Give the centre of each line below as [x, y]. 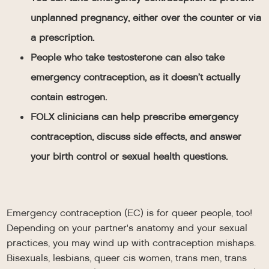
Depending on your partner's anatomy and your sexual [127, 228]
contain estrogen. [69, 97]
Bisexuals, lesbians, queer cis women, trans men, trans [127, 258]
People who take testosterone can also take [128, 57]
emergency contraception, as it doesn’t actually [136, 77]
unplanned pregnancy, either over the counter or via [146, 18]
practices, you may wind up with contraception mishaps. [131, 243]
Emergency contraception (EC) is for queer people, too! [130, 213]
